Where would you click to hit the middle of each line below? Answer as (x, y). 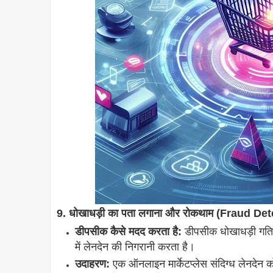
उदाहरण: (92, 264)
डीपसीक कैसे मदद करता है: (128, 232)
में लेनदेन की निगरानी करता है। (135, 247)
